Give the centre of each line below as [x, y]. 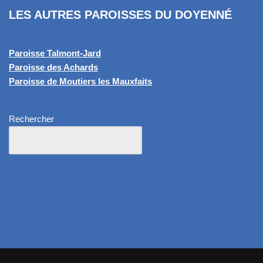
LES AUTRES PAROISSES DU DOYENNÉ [120, 15]
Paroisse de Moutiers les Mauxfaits [80, 81]
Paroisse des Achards [53, 67]
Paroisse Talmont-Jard [55, 53]
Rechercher [31, 119]
